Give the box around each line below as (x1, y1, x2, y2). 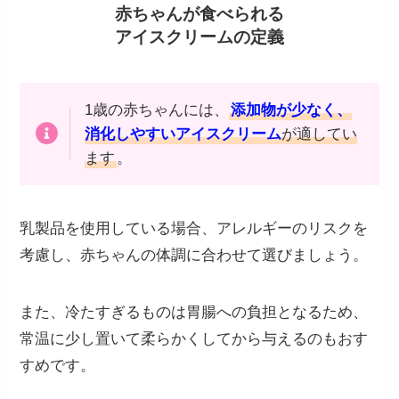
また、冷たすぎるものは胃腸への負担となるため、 (20, 303, 369, 321)
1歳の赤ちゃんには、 (84, 101, 229, 118)
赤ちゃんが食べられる (115, 4, 284, 24)
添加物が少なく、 (230, 101, 352, 118)
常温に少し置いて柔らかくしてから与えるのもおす (20, 330, 369, 347)
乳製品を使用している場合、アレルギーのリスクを (20, 219, 369, 237)
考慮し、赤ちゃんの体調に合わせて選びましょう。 (20, 246, 369, 264)
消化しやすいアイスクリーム (84, 125, 281, 142)
